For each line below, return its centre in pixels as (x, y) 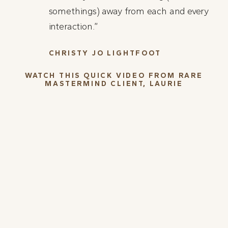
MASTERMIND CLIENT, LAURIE (114, 84)
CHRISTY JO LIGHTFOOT (105, 53)
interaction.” (74, 27)
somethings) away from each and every (129, 11)
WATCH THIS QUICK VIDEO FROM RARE (114, 76)
